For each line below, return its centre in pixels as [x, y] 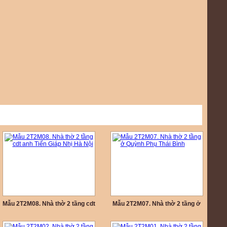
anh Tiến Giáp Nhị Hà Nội [49, 213]
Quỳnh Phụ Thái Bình [157, 213]
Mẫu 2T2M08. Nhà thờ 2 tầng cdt [49, 204]
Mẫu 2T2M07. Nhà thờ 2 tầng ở [157, 204]
